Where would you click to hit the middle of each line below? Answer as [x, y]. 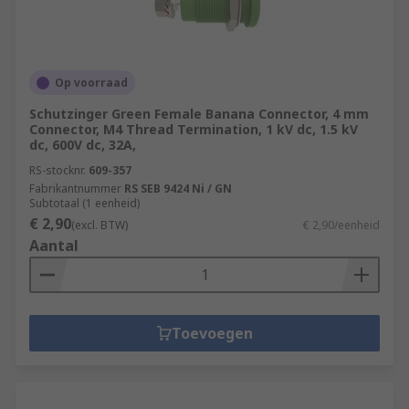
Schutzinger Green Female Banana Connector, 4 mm [199, 114]
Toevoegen [212, 333]
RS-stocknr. [58, 170]
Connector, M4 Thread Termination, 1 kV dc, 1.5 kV [194, 129]
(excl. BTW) [100, 225]
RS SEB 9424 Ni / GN [178, 189]
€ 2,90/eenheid [341, 225]
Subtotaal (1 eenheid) [84, 203]
